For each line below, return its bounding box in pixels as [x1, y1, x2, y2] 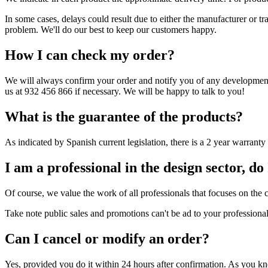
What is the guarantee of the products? [5, 109, 243, 125]
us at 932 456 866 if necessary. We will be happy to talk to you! [5, 86, 245, 97]
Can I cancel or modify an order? [5, 230, 209, 246]
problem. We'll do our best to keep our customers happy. [5, 25, 217, 35]
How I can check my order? [5, 47, 175, 63]
